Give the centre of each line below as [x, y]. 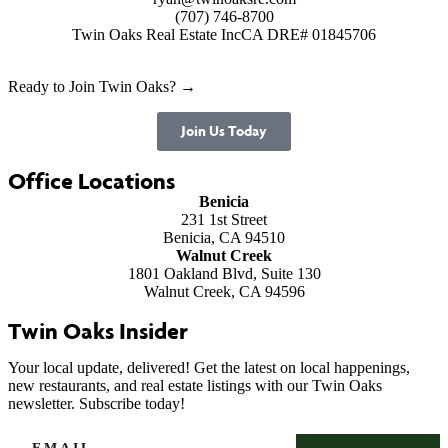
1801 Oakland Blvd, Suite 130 [224, 274]
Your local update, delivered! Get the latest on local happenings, [209, 368]
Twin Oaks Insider [98, 331]
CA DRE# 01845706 [308, 35]
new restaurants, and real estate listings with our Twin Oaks [195, 386]
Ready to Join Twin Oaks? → [102, 87]
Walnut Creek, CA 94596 [224, 292]
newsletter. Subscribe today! [96, 404]
